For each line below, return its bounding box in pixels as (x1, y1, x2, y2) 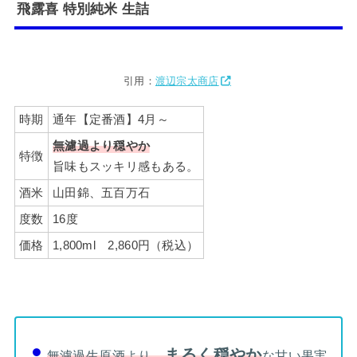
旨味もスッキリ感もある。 (52, 159, 199, 173)
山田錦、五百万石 (52, 186, 151, 199)
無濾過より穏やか (52, 139, 151, 152)
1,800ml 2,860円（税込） (52, 238, 199, 252)
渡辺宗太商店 (155, 75, 219, 88)
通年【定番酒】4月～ (52, 112, 169, 126)
